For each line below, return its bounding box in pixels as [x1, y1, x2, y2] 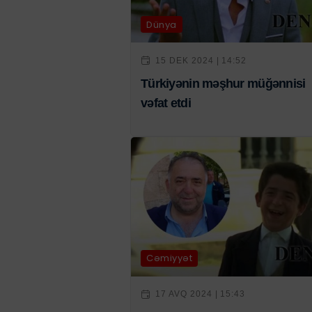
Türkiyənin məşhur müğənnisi [141, 77, 306, 91]
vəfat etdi [141, 96, 191, 111]
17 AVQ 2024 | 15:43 [155, 289, 246, 299]
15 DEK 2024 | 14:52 [155, 55, 247, 65]
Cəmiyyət [146, 251, 193, 265]
